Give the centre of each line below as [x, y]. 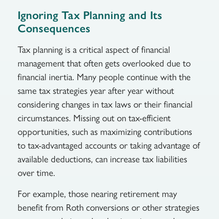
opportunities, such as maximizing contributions [105, 132]
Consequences [54, 29]
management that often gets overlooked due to [104, 64]
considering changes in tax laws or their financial [105, 105]
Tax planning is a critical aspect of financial [94, 50]
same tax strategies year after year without [96, 91]
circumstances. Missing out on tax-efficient [94, 118]
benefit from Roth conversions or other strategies [108, 207]
